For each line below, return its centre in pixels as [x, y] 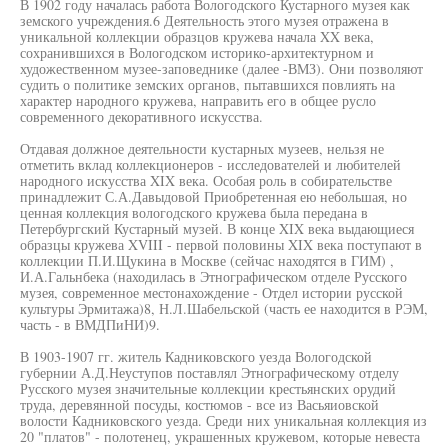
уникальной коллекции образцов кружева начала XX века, [197, 36]
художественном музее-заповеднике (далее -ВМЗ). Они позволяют [221, 68]
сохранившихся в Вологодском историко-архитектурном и [197, 52]
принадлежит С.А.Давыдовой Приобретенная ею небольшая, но [213, 196]
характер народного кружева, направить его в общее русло [198, 100]
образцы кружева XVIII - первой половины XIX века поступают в [221, 244]
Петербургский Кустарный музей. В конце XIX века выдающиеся [217, 228]
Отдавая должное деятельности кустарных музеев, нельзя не [202, 148]
